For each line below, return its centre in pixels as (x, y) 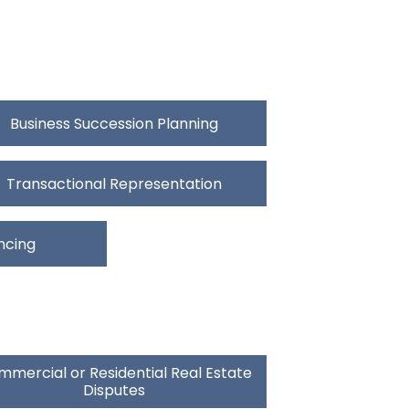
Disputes (114, 391)
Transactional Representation (114, 184)
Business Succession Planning (114, 123)
